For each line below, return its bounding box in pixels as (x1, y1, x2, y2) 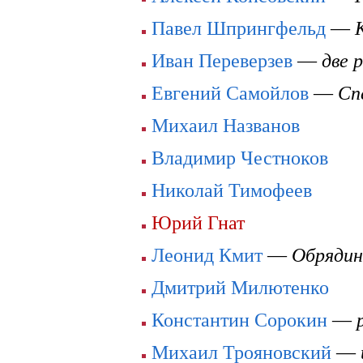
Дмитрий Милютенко (152, 276, 329, 299)
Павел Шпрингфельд (152, 17, 326, 40)
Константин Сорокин (152, 309, 327, 331)
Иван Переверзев (152, 49, 293, 72)
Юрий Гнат (152, 211, 245, 234)
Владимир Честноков (152, 147, 328, 169)
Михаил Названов (152, 114, 300, 137)
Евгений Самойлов (152, 82, 309, 105)
